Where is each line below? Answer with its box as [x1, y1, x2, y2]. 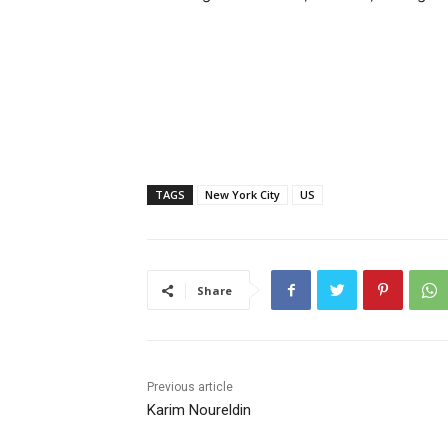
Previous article [147, 380, 233, 395]
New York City [205, 187, 280, 203]
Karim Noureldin [147, 401, 251, 420]
